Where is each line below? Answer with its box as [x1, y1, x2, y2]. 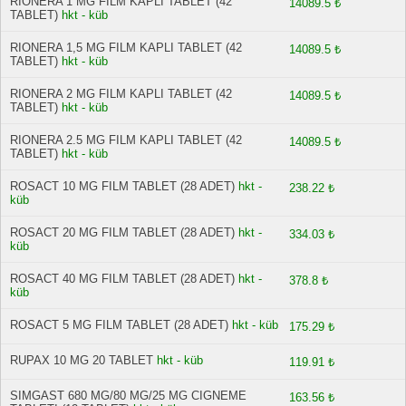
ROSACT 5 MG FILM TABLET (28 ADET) [10, 318, 228, 332]
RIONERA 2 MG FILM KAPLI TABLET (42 [10, 87, 232, 101]
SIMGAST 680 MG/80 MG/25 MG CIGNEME [10, 389, 246, 402]
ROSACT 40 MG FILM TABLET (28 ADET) [10, 272, 235, 285]
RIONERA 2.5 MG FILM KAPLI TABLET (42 [10, 133, 242, 147]
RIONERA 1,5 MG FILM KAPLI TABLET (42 [10, 41, 242, 54]
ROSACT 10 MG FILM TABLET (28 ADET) [10, 179, 235, 193]
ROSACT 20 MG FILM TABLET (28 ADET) [10, 226, 235, 239]
